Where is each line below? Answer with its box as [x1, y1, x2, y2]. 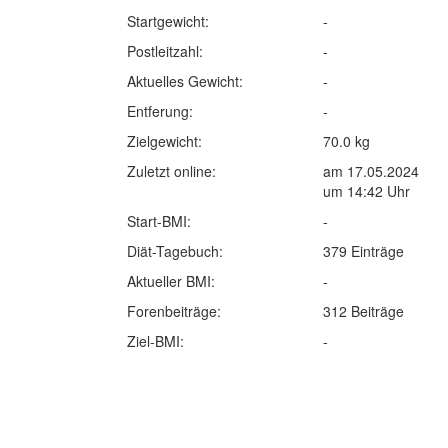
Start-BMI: [127, 211, 191, 231]
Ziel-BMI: [127, 331, 184, 351]
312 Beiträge [323, 301, 404, 321]
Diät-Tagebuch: [127, 241, 223, 261]
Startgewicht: [127, 11, 209, 31]
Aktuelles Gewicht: [127, 71, 243, 91]
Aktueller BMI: [127, 271, 215, 291]
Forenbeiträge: [127, 301, 221, 321]
